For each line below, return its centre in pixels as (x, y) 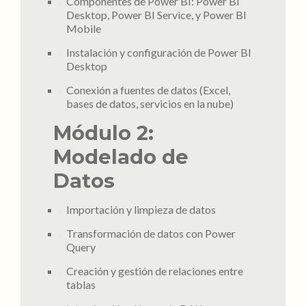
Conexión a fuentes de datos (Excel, (148, 90)
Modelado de (121, 157)
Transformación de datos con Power (151, 233)
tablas (81, 284)
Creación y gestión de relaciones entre (154, 271)
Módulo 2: (103, 133)
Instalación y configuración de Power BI (158, 52)
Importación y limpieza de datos (141, 209)
